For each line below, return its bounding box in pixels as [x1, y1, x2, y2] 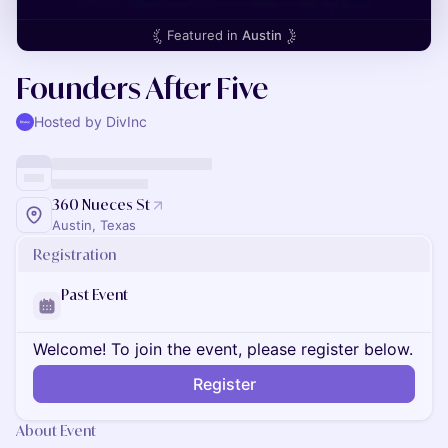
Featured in [166, 27, 242, 43]
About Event [16, 421, 96, 440]
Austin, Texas [52, 217, 136, 233]
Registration [33, 245, 116, 264]
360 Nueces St [52, 195, 150, 214]
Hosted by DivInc [34, 113, 147, 130]
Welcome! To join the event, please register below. [33, 339, 413, 359]
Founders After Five [16, 70, 268, 107]
